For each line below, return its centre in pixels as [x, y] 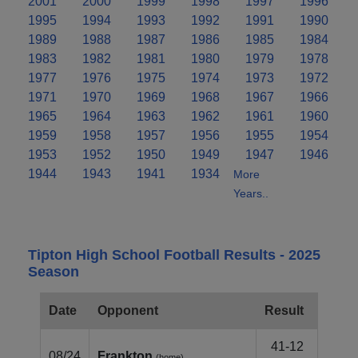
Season [54, 271]
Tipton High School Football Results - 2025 [174, 255]
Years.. [251, 193]
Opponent [128, 310]
